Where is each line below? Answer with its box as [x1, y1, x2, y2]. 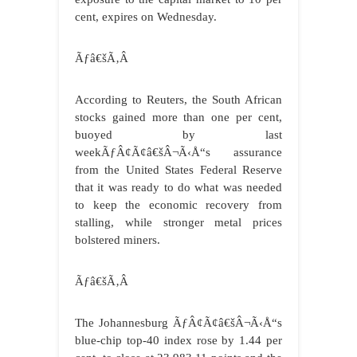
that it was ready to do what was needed [75, 181, 282, 194]
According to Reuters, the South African [75, 93, 282, 107]
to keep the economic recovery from [75, 198, 282, 212]
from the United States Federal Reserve [75, 163, 282, 177]
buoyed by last [75, 128, 282, 142]
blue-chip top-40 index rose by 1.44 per [75, 334, 282, 347]
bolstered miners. [75, 233, 160, 247]
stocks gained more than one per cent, [75, 111, 282, 124]
